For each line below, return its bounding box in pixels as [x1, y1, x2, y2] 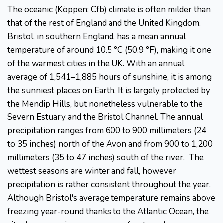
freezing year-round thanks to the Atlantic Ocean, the [7, 206, 209, 218]
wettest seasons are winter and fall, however [7, 165, 176, 177]
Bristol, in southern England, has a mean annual [7, 31, 186, 43]
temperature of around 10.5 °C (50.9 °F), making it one [7, 44, 211, 56]
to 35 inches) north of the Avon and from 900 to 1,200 [7, 138, 213, 150]
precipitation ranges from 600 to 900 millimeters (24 [7, 125, 206, 137]
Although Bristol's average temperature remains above [7, 192, 215, 204]
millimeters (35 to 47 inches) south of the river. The [7, 152, 204, 164]
